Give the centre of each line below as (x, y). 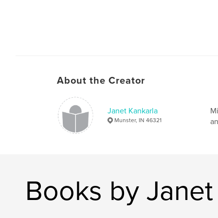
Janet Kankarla (133, 111)
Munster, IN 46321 (138, 120)
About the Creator (101, 81)
